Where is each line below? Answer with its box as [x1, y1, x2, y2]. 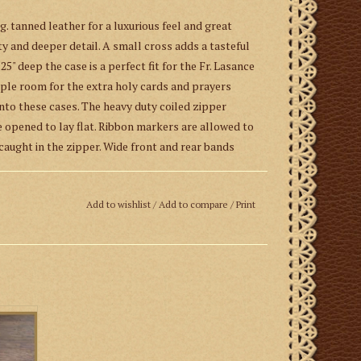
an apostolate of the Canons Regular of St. [25, 208, 245, 222]
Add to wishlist [86, 197, 151, 210]
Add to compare [159, 197, 231, 210]
